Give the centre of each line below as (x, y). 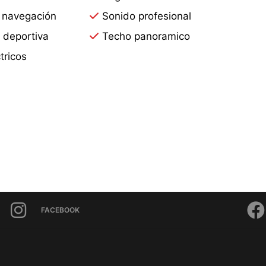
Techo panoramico (146, 36)
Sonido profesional (147, 16)
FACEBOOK (60, 210)
